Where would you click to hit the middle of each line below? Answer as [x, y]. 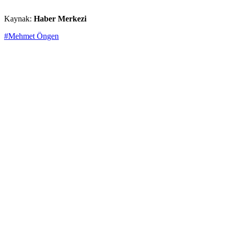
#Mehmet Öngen [31, 36]
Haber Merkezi [60, 19]
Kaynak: [19, 19]
